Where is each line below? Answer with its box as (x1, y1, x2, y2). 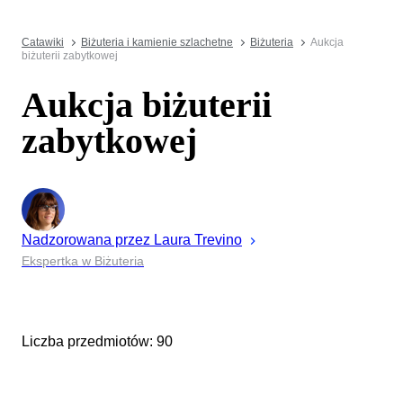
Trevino (194, 231, 242, 247)
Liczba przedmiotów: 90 (22, 334, 173, 350)
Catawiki (22, 36, 64, 49)
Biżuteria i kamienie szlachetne (81, 36, 233, 49)
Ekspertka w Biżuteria (22, 253, 144, 268)
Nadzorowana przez (22, 231, 150, 247)
